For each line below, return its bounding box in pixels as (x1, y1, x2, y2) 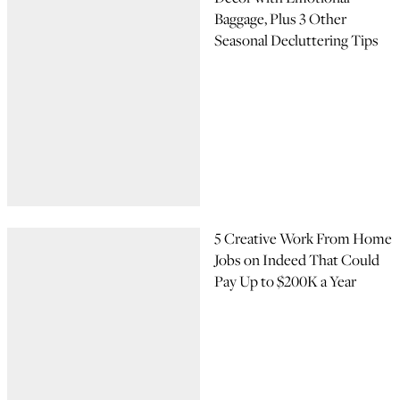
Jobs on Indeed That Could (214, 249, 379, 271)
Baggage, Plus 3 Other (214, 8, 346, 29)
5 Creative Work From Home (214, 228, 392, 249)
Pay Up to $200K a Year (214, 271, 356, 292)
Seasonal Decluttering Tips (214, 29, 379, 51)
